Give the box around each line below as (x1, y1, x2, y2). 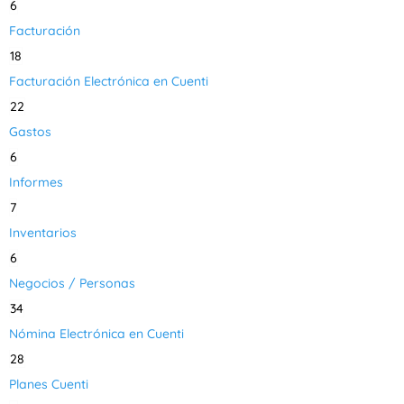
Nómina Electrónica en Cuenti (9, 326, 184, 342)
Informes (9, 174, 63, 190)
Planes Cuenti (9, 376, 88, 392)
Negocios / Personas (9, 275, 135, 291)
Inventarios (9, 225, 77, 241)
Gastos (9, 124, 51, 140)
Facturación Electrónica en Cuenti (9, 73, 208, 89)
